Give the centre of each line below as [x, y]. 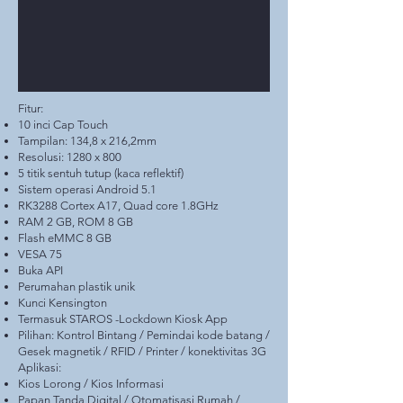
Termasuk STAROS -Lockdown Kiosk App [123, 319]
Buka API [40, 270]
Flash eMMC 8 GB [65, 238]
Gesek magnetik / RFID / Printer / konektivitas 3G [142, 351]
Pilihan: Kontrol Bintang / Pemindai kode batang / [144, 335]
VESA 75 [40, 254]
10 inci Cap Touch [63, 125]
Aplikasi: [40, 367]
